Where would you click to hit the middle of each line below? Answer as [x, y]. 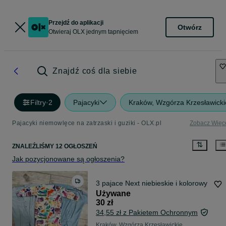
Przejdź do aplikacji [76, 23]
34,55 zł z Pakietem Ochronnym [147, 213]
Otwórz [190, 27]
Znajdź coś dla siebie [95, 71]
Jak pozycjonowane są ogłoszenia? [68, 159]
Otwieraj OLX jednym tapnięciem [93, 32]
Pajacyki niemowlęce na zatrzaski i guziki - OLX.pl [87, 123]
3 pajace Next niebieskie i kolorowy [152, 183]
